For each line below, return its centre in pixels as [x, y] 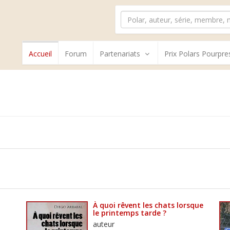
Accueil [40, 54]
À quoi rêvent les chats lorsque [148, 205]
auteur [103, 224]
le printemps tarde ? [129, 213]
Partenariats [120, 54]
